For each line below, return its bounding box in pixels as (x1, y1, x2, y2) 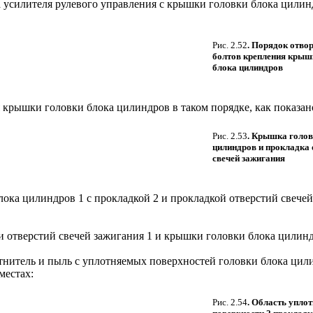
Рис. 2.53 (212, 131, 247, 142)
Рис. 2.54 (212, 297, 247, 308)
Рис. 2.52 (212, 40, 247, 51)
